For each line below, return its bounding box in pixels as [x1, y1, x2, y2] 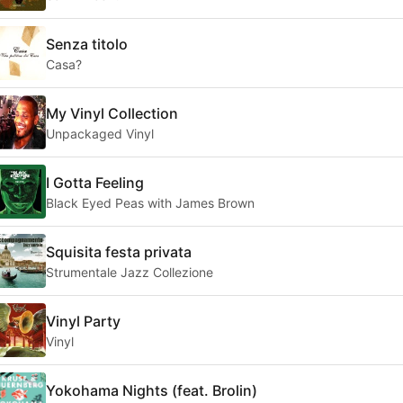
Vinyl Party [46, 311, 121, 330]
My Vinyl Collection [46, 103, 178, 122]
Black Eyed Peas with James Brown [46, 194, 255, 210]
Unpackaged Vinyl [46, 125, 154, 141]
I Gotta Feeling [46, 173, 144, 192]
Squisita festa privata [46, 242, 192, 261]
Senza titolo [46, 34, 128, 53]
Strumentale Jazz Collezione [46, 264, 213, 280]
